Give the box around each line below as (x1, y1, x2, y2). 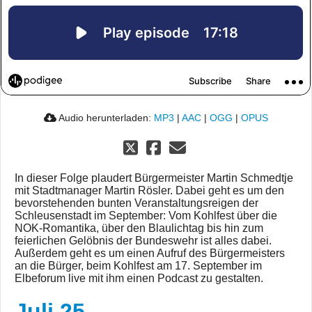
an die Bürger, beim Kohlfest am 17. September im (15, 260, 262, 272)
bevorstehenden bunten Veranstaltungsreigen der (15, 197, 258, 209)
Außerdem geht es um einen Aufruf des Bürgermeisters (15, 247, 285, 259)
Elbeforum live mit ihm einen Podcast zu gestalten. (15, 272, 263, 284)
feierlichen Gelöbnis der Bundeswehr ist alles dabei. (15, 235, 272, 247)
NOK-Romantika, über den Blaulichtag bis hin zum (15, 222, 263, 234)
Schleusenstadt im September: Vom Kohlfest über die (15, 210, 277, 221)
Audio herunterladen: (56, 112, 154, 123)
